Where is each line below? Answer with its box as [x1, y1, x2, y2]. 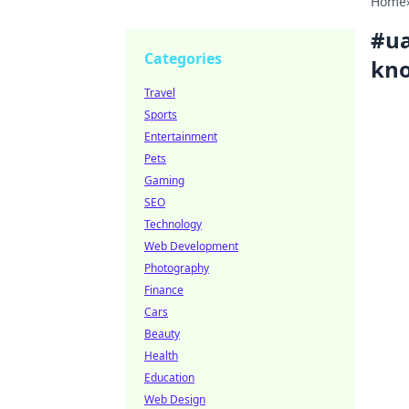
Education [144, 370, 194, 385]
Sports [144, 107, 177, 122]
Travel [144, 85, 175, 100]
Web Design [144, 392, 205, 407]
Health [144, 348, 178, 363]
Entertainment [144, 129, 217, 144]
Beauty [144, 326, 180, 341]
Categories [144, 48, 222, 68]
